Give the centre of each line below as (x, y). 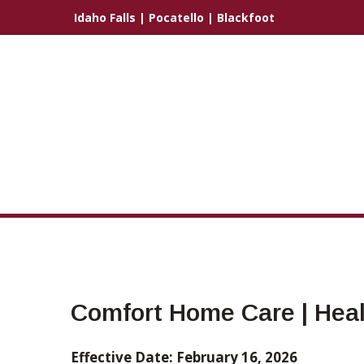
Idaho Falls (105, 17)
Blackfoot (246, 17)
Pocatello (176, 17)
